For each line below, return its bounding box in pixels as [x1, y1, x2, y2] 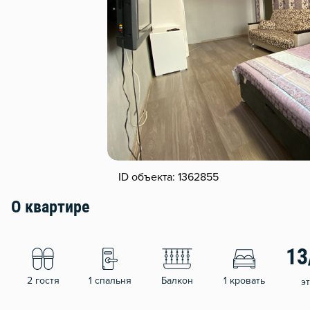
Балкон [161, 276, 193, 286]
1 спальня [89, 276, 131, 286]
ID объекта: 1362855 [118, 172, 219, 183]
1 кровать [224, 276, 265, 286]
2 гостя [26, 276, 60, 286]
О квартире [11, 200, 89, 217]
